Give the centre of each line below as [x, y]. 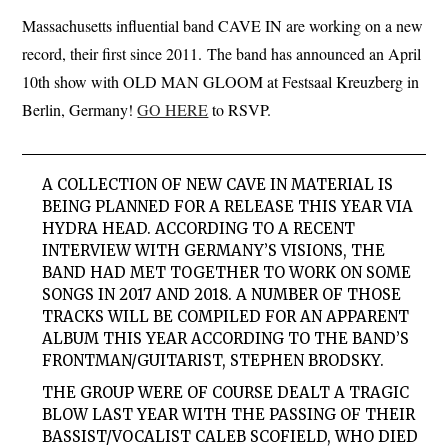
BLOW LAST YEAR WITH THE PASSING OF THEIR [229, 415]
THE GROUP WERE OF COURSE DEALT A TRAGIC [226, 393]
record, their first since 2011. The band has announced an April [222, 54]
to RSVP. [240, 110]
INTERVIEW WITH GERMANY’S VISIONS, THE [214, 250]
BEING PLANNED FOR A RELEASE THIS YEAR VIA [228, 206]
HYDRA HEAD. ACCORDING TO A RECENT [199, 228]
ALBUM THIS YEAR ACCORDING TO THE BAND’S [226, 338]
